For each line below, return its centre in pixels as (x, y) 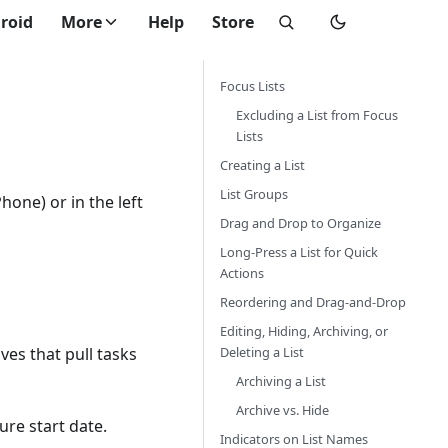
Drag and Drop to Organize (300, 223)
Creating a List (262, 165)
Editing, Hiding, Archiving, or (304, 331)
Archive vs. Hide (282, 410)
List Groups (254, 194)
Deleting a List (262, 352)
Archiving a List (281, 381)
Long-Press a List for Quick (299, 252)
